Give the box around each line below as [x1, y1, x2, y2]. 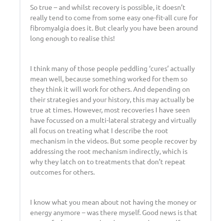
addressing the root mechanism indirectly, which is [30, 146, 187, 155]
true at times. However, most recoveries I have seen [30, 105, 190, 114]
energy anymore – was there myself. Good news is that [30, 207, 197, 217]
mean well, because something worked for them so [30, 74, 187, 83]
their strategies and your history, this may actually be [30, 94, 194, 104]
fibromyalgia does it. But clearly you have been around [30, 23, 198, 32]
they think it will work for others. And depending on [30, 84, 190, 93]
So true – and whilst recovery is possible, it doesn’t [30, 2, 185, 11]
